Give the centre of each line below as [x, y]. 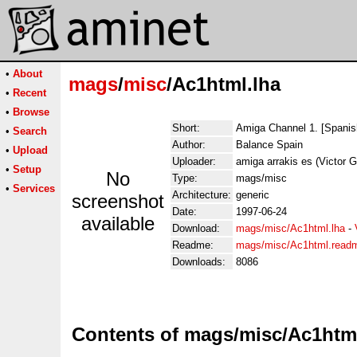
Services [34, 188]
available [118, 224]
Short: [186, 128]
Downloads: [199, 262]
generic [253, 195]
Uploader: [194, 161]
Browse [31, 112]
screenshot [118, 201]
